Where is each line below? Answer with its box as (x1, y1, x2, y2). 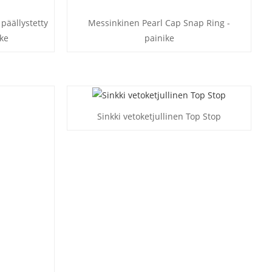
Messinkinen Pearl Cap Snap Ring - (88, 17, 231, 29)
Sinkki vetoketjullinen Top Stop (97, 110, 222, 123)
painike (144, 32, 174, 44)
